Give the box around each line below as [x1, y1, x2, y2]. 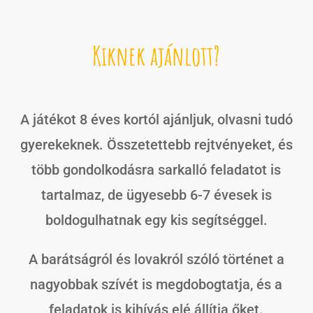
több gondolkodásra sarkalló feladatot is [31, 161, 282, 178]
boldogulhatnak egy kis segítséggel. [45, 211, 268, 228]
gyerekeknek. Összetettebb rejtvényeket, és [20, 136, 293, 153]
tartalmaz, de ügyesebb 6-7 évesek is [41, 186, 272, 203]
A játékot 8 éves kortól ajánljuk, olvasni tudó [20, 110, 293, 128]
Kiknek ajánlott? [92, 38, 221, 72]
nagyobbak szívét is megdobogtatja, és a [30, 275, 283, 293]
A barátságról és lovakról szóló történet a [28, 250, 284, 268]
